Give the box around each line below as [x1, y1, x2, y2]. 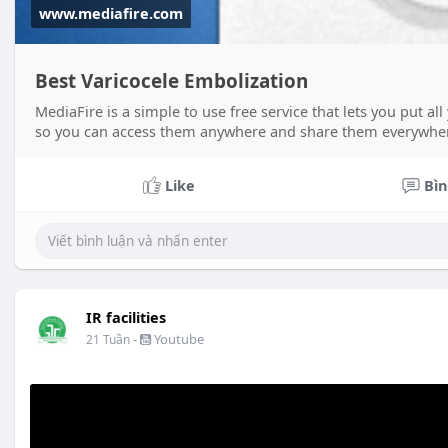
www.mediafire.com [39, 3, 183, 24]
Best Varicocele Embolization [35, 68, 308, 95]
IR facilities [86, 307, 166, 328]
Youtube [151, 330, 204, 349]
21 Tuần [86, 331, 130, 349]
